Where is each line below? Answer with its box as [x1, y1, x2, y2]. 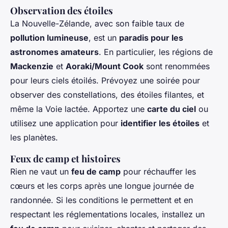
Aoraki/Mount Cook [66, 61, 144, 71]
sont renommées [144, 61, 210, 71]
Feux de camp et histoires [10, 152, 121, 165]
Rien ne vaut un [10, 166, 71, 177]
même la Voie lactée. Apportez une [10, 103, 147, 114]
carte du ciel [147, 103, 196, 114]
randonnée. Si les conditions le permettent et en [10, 194, 193, 205]
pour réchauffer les [121, 166, 196, 177]
